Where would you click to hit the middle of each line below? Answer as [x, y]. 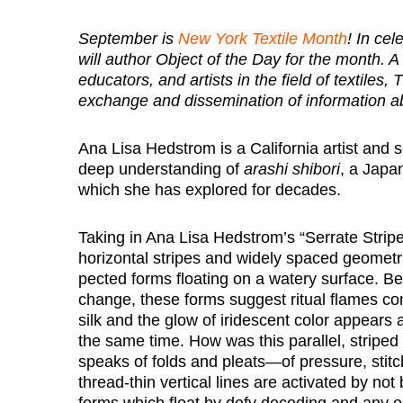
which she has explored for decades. [210, 190]
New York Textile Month [263, 39]
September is [128, 39]
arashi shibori [292, 169]
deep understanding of [161, 169]
